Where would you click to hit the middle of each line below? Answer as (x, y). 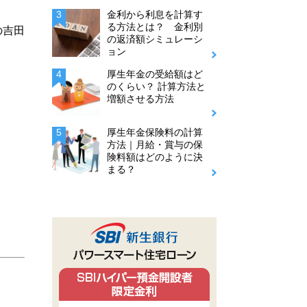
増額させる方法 (140, 99)
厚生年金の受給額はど (155, 74)
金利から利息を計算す (155, 14)
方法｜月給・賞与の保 (155, 145)
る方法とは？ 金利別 (155, 27)
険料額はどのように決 (155, 157)
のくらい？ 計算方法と (156, 86)
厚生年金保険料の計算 (155, 132)
